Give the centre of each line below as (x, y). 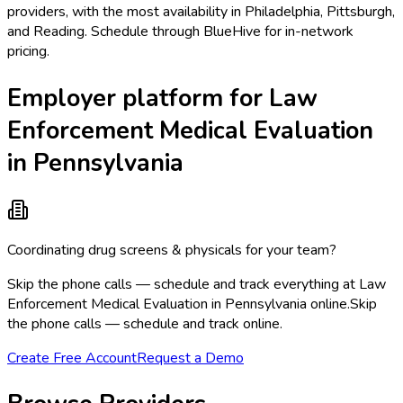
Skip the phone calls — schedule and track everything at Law (197, 285)
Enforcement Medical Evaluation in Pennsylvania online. (179, 304)
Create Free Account (72, 358)
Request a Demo (190, 358)
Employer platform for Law (162, 98)
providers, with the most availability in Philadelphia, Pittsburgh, (201, 12)
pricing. (28, 52)
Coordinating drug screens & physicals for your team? (172, 251)
